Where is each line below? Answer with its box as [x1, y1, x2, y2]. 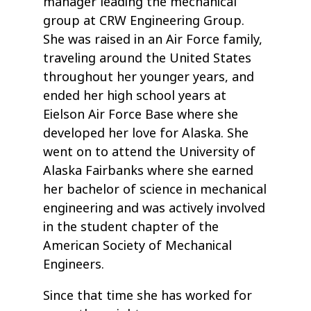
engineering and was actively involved [43, 199, 266, 218]
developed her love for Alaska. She [43, 124, 249, 143]
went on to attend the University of [43, 143, 256, 162]
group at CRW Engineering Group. [43, 12, 245, 31]
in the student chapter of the [43, 218, 219, 237]
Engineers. [43, 255, 105, 274]
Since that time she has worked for [43, 287, 253, 305]
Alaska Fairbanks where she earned [43, 162, 254, 180]
